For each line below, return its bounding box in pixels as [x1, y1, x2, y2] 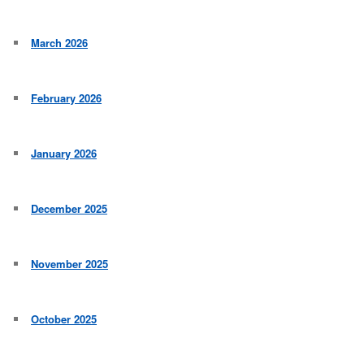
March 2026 [31, 35, 89, 51]
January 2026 [31, 145, 97, 162]
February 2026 [31, 90, 102, 106]
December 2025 [31, 201, 108, 217]
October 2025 [31, 311, 97, 327]
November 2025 [31, 256, 109, 272]
